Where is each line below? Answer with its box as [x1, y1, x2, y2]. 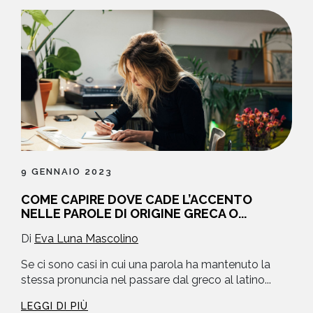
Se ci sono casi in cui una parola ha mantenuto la [21, 258, 270, 272]
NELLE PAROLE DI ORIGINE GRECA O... [21, 206, 247, 221]
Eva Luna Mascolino [34, 232, 138, 246]
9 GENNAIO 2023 [21, 166, 112, 177]
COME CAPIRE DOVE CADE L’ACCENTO [21, 192, 252, 208]
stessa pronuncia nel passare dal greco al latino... [21, 273, 271, 287]
